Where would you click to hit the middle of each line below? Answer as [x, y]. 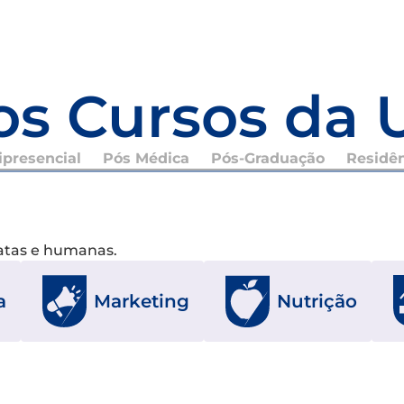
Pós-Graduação [267, 158]
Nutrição [317, 301]
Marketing [142, 301]
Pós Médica [146, 158]
